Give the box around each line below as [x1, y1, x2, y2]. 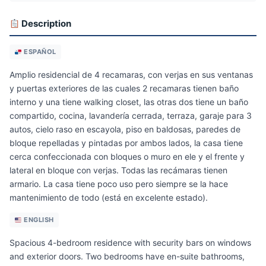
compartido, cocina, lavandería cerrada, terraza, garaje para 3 [9, 110, 252, 121]
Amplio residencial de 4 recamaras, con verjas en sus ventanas [9, 69, 253, 80]
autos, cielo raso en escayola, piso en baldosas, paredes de [9, 124, 240, 135]
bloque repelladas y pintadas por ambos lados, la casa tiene [9, 138, 243, 148]
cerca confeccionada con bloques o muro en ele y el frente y [9, 151, 245, 162]
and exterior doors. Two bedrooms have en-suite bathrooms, [9, 251, 245, 262]
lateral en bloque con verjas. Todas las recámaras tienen [9, 165, 227, 176]
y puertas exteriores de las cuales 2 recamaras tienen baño [9, 83, 239, 94]
